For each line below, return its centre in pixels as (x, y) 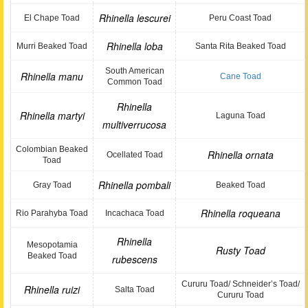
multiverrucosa (134, 124)
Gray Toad (52, 185)
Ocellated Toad (134, 155)
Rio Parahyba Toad (52, 213)
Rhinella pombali (134, 185)
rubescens (134, 259)
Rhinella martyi (52, 115)
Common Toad (134, 82)
